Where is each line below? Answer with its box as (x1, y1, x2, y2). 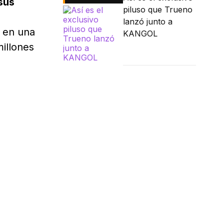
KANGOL (123, 28, 157, 39)
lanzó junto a (123, 16, 172, 27)
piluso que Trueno (123, 4, 192, 15)
